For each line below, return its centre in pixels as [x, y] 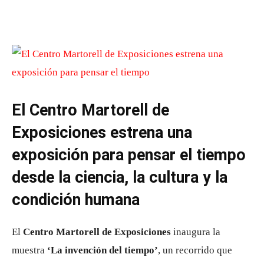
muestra [29, 250]
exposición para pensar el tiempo [129, 155]
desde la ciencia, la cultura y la [120, 177]
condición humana [76, 200]
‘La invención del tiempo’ [103, 250]
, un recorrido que [195, 250]
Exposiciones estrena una [102, 133]
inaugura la [196, 232]
